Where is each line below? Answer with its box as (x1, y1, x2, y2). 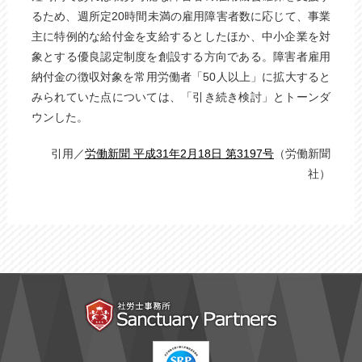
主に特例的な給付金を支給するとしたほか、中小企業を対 (31, 30, 331, 43)
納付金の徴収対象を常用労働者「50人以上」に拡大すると (31, 70, 331, 83)
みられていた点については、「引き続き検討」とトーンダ (31, 90, 331, 103)
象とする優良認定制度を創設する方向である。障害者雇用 (31, 50, 331, 63)
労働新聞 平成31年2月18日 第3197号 (85, 147, 275, 160)
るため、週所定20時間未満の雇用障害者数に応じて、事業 (31, 10, 331, 23)
